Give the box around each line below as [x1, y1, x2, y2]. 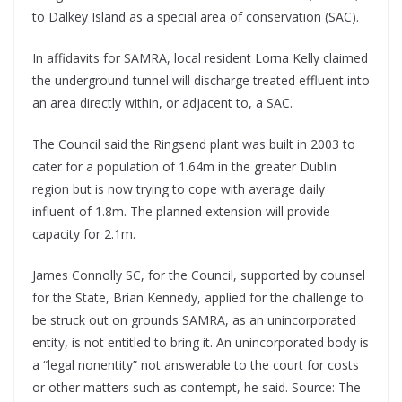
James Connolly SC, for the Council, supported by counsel [32, 267, 365, 284]
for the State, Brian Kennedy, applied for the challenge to [32, 289, 363, 307]
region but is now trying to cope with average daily [32, 180, 325, 198]
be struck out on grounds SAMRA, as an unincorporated [32, 311, 356, 329]
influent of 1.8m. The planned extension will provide [32, 203, 330, 221]
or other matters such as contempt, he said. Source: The [32, 379, 361, 397]
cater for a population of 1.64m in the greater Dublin [32, 158, 336, 176]
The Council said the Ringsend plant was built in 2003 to [32, 135, 355, 153]
